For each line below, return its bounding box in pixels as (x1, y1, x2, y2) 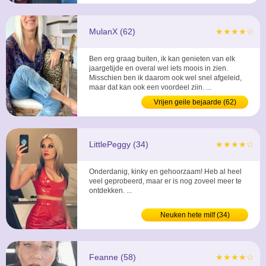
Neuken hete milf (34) (160, 211, 230, 219)
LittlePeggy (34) (89, 140, 148, 149)
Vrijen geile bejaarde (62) (153, 98, 236, 106)
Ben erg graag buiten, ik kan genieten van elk (89, 55, 235, 63)
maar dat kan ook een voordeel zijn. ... (89, 83, 211, 91)
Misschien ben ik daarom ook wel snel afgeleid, (89, 74, 242, 82)
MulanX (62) (89, 27, 135, 36)
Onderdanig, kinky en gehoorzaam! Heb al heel (89, 167, 242, 176)
